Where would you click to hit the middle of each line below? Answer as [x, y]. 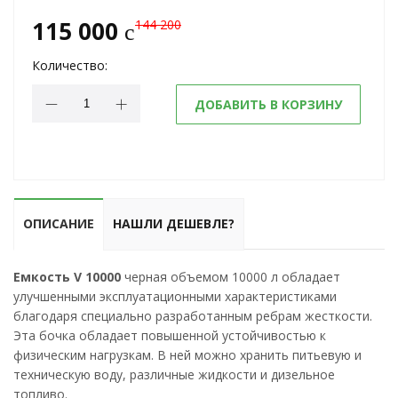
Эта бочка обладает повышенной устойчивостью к [170, 335]
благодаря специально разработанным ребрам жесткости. [193, 316]
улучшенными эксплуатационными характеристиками [175, 296]
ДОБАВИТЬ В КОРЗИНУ [268, 104]
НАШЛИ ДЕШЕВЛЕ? [174, 223]
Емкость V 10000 [67, 277]
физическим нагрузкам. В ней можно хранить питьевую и [187, 355]
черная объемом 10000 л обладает [231, 277]
